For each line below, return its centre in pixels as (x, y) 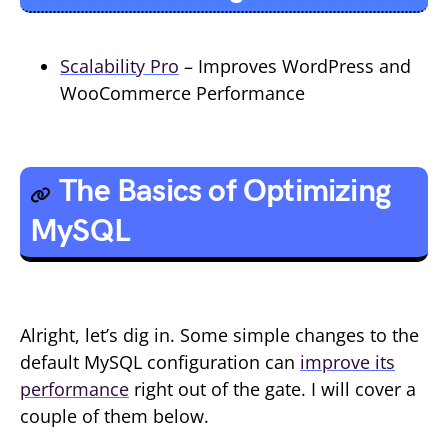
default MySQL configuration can (160, 362)
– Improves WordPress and (295, 66)
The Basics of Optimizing (225, 191)
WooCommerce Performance (182, 93)
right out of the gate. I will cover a (272, 389)
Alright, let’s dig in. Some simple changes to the (219, 335)
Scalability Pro (119, 66)
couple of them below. (114, 416)
